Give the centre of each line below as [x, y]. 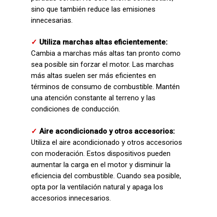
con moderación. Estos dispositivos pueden [101, 153]
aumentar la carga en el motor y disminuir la [101, 164]
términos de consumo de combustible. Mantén [105, 87]
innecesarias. [52, 20]
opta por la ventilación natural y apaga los [97, 187]
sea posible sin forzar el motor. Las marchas [102, 64]
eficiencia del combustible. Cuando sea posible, [106, 176]
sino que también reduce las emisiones [93, 9]
